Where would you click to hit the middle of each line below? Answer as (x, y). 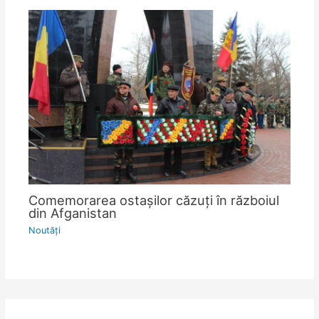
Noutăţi (45, 230)
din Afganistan (73, 213)
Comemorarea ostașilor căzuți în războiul (154, 200)
